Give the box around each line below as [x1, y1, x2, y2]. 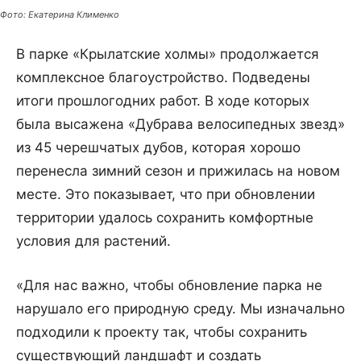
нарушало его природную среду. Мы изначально [16, 301, 345, 317]
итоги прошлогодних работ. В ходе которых [16, 93, 309, 110]
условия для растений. [16, 233, 171, 250]
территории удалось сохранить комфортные [16, 210, 313, 226]
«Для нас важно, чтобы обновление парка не [16, 277, 322, 294]
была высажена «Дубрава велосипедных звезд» [16, 116, 345, 133]
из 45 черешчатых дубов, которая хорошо [16, 139, 301, 156]
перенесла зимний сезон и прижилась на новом [16, 163, 340, 180]
